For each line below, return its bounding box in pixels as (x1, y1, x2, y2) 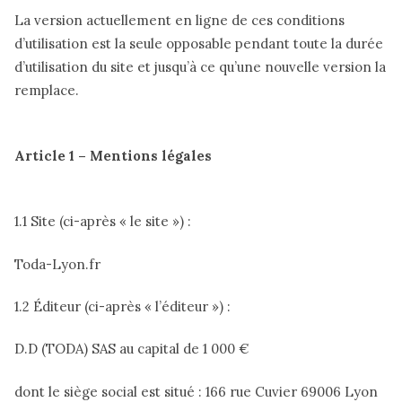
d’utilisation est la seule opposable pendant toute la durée (14, 34, 383, 52)
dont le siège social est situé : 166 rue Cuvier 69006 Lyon (14, 382, 381, 400)
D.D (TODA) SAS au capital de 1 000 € (14, 340, 249, 358)
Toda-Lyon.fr (14, 255, 100, 273)
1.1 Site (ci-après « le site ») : (14, 213, 195, 231)
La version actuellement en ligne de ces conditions (14, 11, 345, 29)
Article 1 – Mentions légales (14, 147, 212, 165)
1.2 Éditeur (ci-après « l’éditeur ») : (14, 297, 234, 315)
